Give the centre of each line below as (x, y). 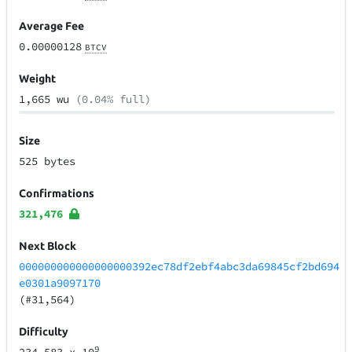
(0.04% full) (114, 99)
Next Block (48, 246)
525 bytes (48, 161)
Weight (38, 79)
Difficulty (44, 332)
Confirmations (57, 194)
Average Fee (52, 26)
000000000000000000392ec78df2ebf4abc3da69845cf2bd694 (180, 267)
